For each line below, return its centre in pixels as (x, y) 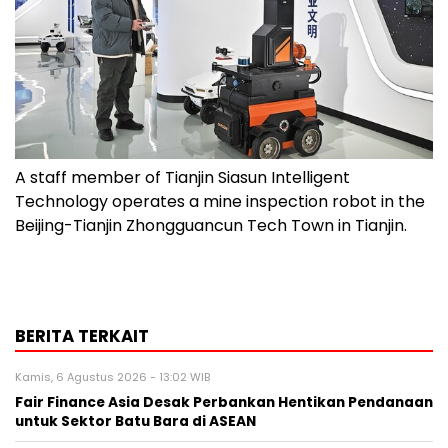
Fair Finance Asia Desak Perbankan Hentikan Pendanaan (224, 402)
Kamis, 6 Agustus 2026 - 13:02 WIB (112, 376)
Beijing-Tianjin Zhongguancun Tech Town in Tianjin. (211, 225)
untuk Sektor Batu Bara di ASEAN (135, 421)
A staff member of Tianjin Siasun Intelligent (182, 177)
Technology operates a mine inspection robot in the (220, 201)
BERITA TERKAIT (82, 335)
